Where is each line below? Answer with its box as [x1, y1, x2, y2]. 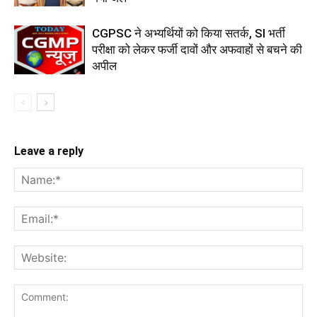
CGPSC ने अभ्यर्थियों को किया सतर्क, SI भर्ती [92, 25, 285, 40]
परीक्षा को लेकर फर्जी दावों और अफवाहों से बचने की [92, 42, 302, 57]
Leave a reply [14, 144, 83, 158]
